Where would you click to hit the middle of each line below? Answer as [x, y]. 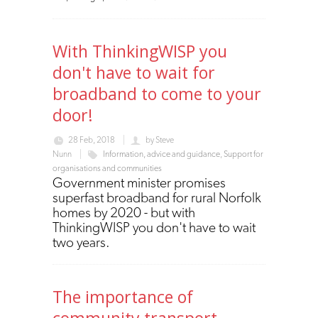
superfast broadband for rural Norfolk [157, 197]
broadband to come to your [157, 93]
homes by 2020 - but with [124, 212]
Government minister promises [139, 182]
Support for [243, 154]
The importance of [123, 296]
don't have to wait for [134, 72]
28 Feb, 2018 [92, 139]
